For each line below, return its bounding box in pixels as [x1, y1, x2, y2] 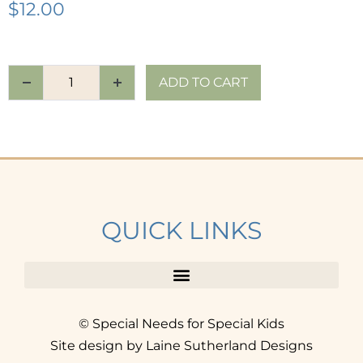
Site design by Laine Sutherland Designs [50, 337, 313, 353]
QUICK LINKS [101, 215, 262, 246]
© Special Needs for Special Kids [79, 315, 284, 331]
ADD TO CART [159, 74, 248, 90]
